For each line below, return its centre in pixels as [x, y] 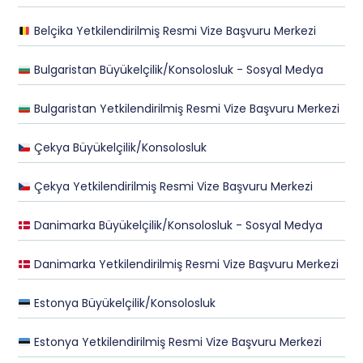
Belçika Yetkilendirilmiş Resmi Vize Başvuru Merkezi [174, 31]
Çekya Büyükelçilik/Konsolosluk [119, 148]
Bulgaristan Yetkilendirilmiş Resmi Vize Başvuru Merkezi [186, 109]
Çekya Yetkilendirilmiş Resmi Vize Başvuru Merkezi [172, 187]
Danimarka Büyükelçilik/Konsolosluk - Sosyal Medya [177, 226]
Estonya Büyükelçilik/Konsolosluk [124, 303]
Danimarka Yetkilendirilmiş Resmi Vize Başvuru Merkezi [185, 265]
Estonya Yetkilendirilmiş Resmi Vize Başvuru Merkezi [177, 342]
